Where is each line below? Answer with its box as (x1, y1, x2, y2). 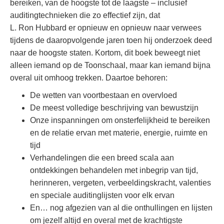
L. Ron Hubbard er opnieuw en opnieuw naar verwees (10, 23, 201, 32)
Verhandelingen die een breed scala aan (30, 153, 174, 162)
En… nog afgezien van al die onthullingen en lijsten (30, 203, 212, 212)
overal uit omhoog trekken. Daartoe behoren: (10, 73, 167, 82)
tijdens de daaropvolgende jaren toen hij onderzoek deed (10, 36, 212, 45)
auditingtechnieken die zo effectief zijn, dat (10, 11, 160, 20)
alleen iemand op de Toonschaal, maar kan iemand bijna (10, 61, 210, 70)
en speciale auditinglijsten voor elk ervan (30, 191, 174, 200)
